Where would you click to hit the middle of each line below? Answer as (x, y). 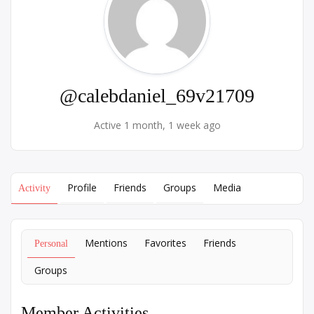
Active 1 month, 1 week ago (157, 125)
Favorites (165, 243)
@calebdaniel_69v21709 (157, 96)
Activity (34, 188)
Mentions (106, 243)
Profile (82, 187)
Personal (51, 244)
